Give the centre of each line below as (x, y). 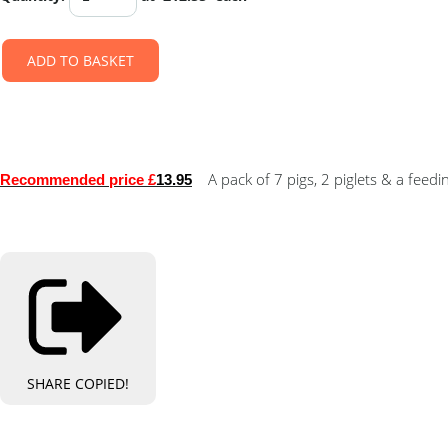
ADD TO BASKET (80, 60)
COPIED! (102, 383)
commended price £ (87, 179)
